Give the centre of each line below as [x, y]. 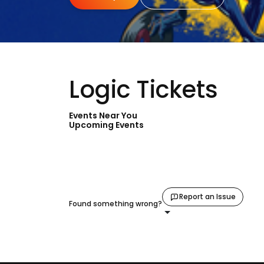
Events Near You [103, 115]
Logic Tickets [143, 90]
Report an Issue [207, 197]
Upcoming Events [106, 125]
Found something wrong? [115, 204]
